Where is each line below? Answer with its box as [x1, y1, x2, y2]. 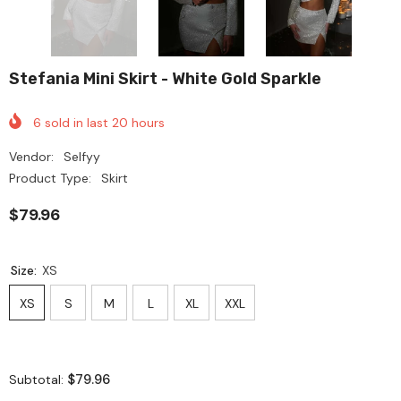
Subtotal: [9, 371, 67, 388]
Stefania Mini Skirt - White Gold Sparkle [9, 69, 321, 90]
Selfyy [64, 148, 100, 165]
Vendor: [9, 148, 54, 165]
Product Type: [9, 169, 91, 186]
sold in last [41, 114, 112, 131]
